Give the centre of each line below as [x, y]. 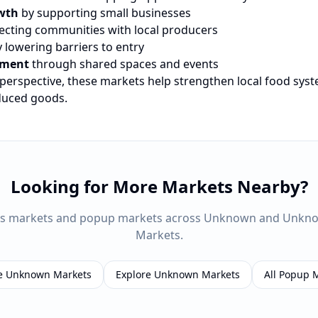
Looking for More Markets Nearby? [159, 186]
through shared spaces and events [124, 64]
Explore [135, 274]
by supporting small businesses [105, 13]
